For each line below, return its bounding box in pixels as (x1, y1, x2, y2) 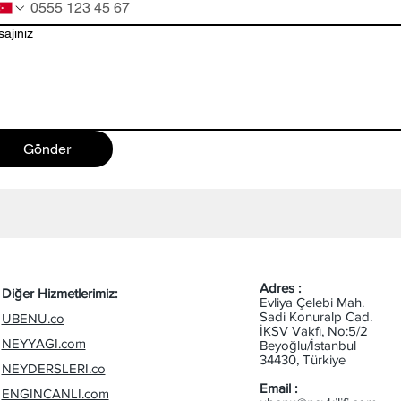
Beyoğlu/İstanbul (259, 337, 356, 354)
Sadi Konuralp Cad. (259, 309, 372, 325)
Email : (259, 380, 297, 397)
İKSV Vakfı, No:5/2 (259, 323, 368, 339)
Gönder (22, 141, 71, 158)
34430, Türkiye (259, 352, 346, 368)
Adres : (259, 280, 301, 296)
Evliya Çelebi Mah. (259, 294, 364, 311)
